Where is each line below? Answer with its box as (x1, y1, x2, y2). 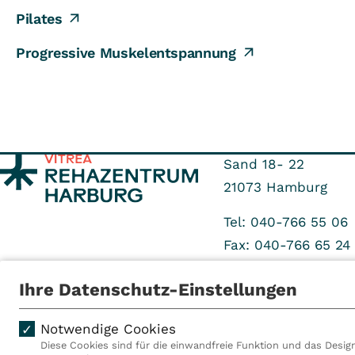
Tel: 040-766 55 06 (223, 214, 348, 231)
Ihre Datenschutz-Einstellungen (18, 279, 297, 300)
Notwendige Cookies (40, 320, 176, 337)
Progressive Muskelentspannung (16, 44, 236, 61)
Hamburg (265, 179, 327, 196)
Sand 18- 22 (223, 156, 304, 173)
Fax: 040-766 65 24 (223, 237, 350, 254)
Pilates (16, 10, 63, 27)
